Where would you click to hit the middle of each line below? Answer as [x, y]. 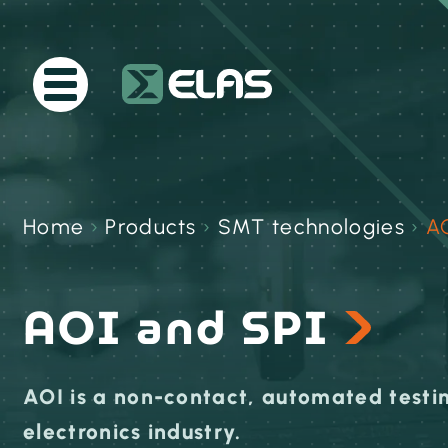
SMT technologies [311, 226]
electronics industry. [132, 431]
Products [151, 226]
